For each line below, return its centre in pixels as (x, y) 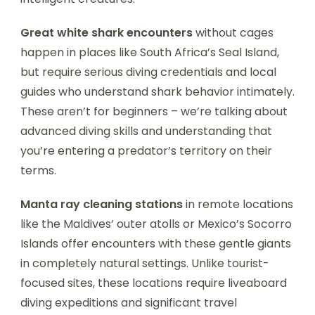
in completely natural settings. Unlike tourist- (145, 263)
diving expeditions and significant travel (129, 302)
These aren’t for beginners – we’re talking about (154, 111)
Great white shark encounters (107, 32)
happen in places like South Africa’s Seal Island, (150, 52)
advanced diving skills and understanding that (146, 131)
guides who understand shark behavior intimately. (157, 91)
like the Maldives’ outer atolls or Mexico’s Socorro (156, 224)
